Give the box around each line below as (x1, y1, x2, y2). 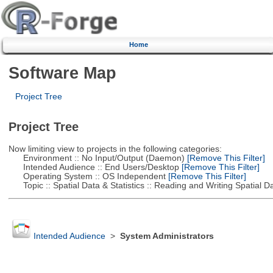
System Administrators (119, 232, 214, 241)
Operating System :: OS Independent (8, 171, 166, 181)
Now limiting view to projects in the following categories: (8, 144, 222, 154)
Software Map (8, 63, 116, 82)
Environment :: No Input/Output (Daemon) (8, 153, 185, 163)
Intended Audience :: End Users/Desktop (8, 162, 179, 172)
